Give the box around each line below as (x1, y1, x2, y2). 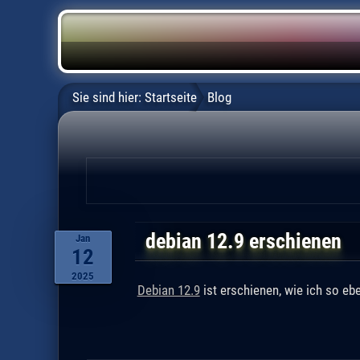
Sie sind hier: (72, 88, 142, 105)
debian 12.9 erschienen (145, 228, 342, 253)
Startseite (145, 88, 198, 105)
